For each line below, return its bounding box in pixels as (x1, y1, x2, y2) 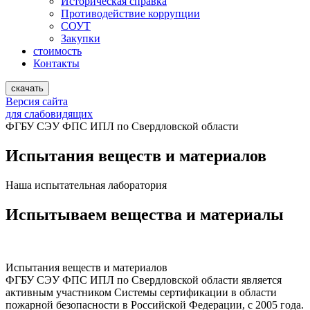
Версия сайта (6, 95, 68, 107)
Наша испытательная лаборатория (6, 179, 167, 191)
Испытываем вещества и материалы (6, 205, 284, 224)
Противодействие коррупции (61, 8, 200, 19)
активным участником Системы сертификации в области (6, 286, 277, 298)
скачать (11, 83, 44, 93)
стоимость (33, 45, 82, 57)
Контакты (33, 57, 80, 69)
